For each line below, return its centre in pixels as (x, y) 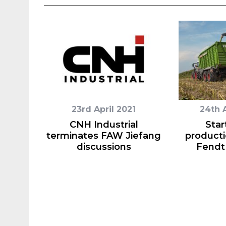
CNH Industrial (104, 124)
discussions (104, 147)
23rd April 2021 (104, 109)
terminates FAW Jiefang (104, 135)
